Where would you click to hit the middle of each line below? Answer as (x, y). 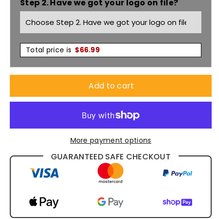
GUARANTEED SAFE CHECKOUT (111, 156)
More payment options (111, 141)
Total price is (49, 50)
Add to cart (111, 86)
